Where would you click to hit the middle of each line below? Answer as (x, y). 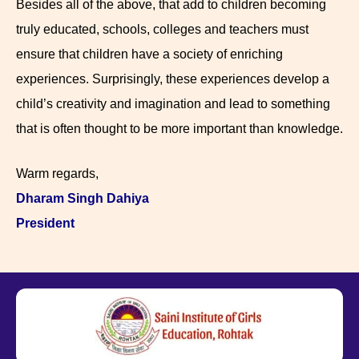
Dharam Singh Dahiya (83, 199)
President (45, 224)
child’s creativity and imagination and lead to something (173, 103)
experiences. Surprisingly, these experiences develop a (173, 79)
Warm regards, (57, 174)
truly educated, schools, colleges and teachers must (162, 29)
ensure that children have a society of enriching (149, 54)
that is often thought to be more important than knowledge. (179, 128)
